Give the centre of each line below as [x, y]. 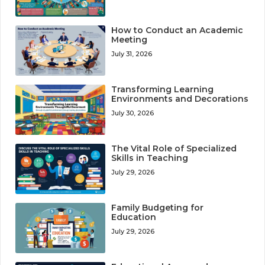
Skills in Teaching [150, 158]
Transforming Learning [163, 90]
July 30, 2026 [133, 113]
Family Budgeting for [158, 208]
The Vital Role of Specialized [174, 149]
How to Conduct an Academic [177, 30]
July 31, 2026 [132, 54]
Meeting [130, 39]
